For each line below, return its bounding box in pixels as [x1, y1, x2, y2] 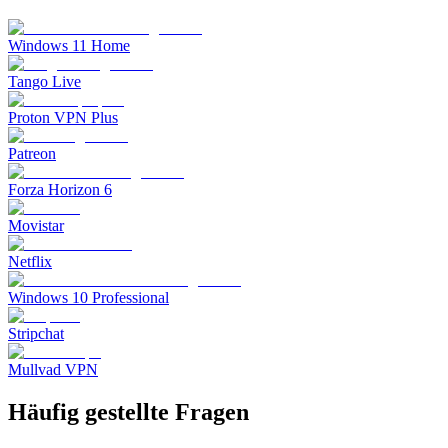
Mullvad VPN [8, 360, 98, 378]
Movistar [8, 216, 64, 234]
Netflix [8, 252, 52, 270]
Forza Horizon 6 [8, 180, 112, 198]
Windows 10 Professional [8, 288, 169, 306]
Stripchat [8, 324, 64, 342]
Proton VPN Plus [8, 108, 118, 126]
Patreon [8, 144, 56, 162]
